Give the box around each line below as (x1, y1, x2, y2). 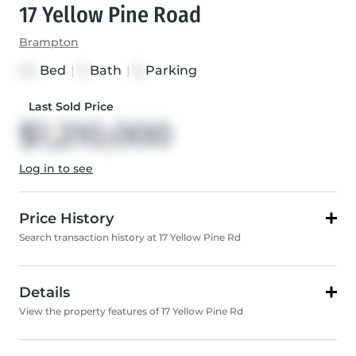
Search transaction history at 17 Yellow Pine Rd (19, 231, 241, 244)
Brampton (19, 35, 79, 50)
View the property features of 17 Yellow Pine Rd (19, 305, 243, 318)
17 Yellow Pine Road (19, 2, 201, 29)
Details (19, 284, 70, 302)
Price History (19, 210, 114, 228)
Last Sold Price (28, 99, 114, 114)
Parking (142, 63, 197, 79)
